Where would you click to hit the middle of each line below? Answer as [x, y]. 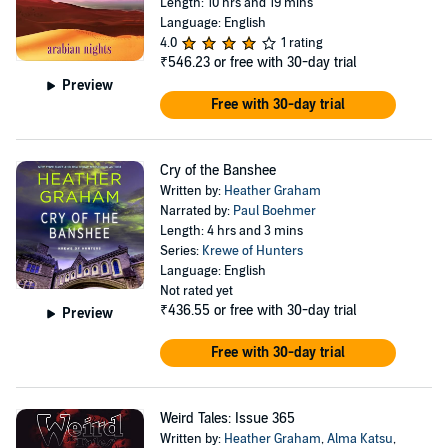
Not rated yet [196, 291]
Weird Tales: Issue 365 [227, 418]
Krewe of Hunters [252, 251]
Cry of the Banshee [217, 170]
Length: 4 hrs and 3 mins [231, 231]
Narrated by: [196, 211]
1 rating [301, 43]
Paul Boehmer [274, 211]
